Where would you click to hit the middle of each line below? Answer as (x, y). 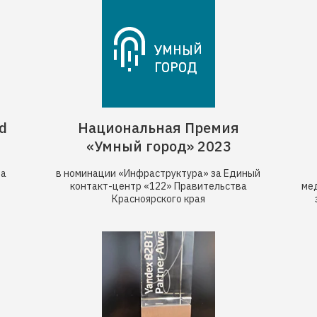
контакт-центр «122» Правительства (158, 186)
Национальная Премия (158, 128)
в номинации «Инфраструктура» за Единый (158, 173)
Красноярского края (158, 199)
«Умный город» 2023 (158, 146)
